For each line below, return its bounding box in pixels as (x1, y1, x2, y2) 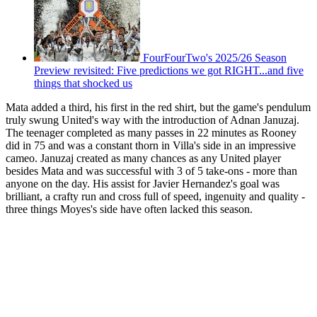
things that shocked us (34, 77, 132, 90)
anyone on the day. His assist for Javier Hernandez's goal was (6, 178, 279, 190)
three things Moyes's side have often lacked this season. (6, 203, 253, 216)
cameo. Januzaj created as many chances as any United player (6, 152, 281, 165)
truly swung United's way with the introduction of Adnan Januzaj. (6, 114, 299, 127)
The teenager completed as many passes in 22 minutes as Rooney (6, 127, 296, 139)
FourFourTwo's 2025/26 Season (143, 52, 287, 64)
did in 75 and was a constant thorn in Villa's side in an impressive (6, 139, 296, 152)
